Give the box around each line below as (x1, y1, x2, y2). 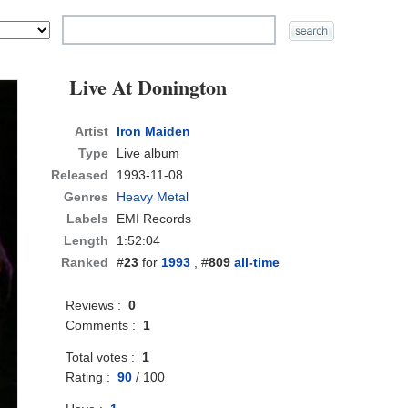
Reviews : (66, 298, 129, 313)
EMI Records (117, 211, 192, 227)
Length (64, 233, 109, 249)
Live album (117, 146, 180, 161)
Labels (66, 211, 109, 227)
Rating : (66, 370, 118, 385)
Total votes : (66, 350, 143, 365)
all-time (234, 255, 280, 270)
